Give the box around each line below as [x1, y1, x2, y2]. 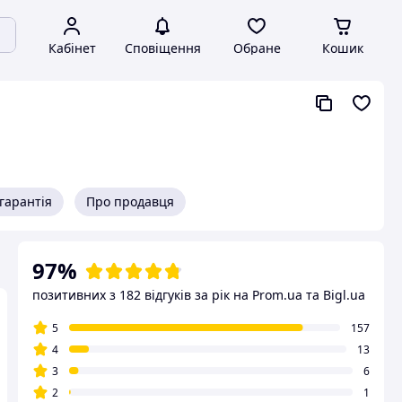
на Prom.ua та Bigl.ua [233, 286, 365, 303]
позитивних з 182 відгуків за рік [32, 286, 230, 303]
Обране [232, 39, 281, 57]
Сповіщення [124, 39, 201, 57]
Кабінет [48, 39, 96, 57]
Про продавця [86, 193, 174, 210]
